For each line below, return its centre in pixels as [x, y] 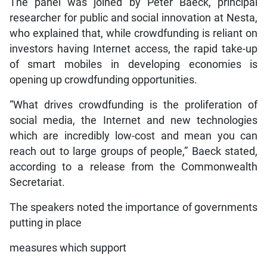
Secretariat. [37, 183]
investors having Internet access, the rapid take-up [133, 49]
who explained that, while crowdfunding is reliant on [133, 34]
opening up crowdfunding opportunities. [103, 80]
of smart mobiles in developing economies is [133, 65]
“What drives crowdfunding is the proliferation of [133, 105]
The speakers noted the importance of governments [133, 208]
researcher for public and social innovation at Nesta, [133, 18]
